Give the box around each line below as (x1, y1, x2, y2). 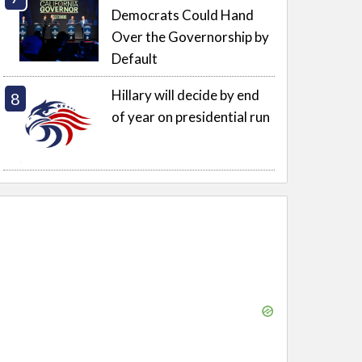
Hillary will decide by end (112, 86, 260, 104)
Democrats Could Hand (112, 6, 255, 23)
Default (112, 49, 158, 67)
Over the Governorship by (112, 27, 270, 45)
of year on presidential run (112, 108, 271, 126)
